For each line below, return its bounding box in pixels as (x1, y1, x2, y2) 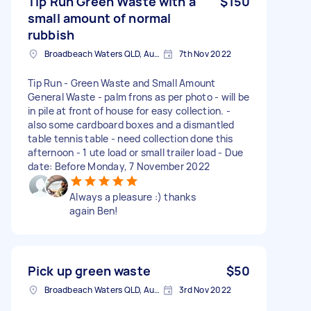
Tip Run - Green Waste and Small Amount (28, 76, 216, 90)
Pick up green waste (28, 262, 151, 279)
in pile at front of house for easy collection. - (28, 103, 230, 117)
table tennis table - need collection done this (28, 131, 233, 145)
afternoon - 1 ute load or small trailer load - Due (28, 145, 244, 159)
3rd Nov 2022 (179, 283, 231, 296)
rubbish (28, 26, 75, 43)
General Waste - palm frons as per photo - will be (28, 90, 250, 103)
